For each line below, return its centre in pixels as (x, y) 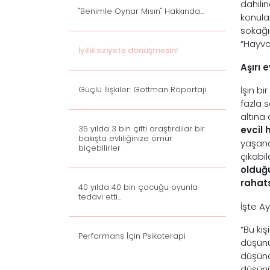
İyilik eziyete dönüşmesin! (128, 50)
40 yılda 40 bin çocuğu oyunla (138, 187)
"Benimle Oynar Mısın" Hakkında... (141, 11)
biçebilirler (99, 148)
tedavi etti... (100, 197)
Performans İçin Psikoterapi (132, 236)
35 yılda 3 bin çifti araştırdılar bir (142, 129)
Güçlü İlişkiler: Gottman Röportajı (142, 89)
